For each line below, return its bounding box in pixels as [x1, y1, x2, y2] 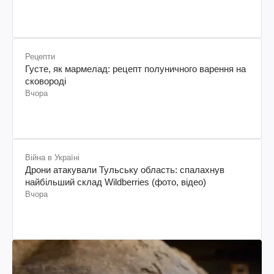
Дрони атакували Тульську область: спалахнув [25, 164, 224, 175]
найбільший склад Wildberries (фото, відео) [25, 176, 206, 187]
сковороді [25, 75, 66, 86]
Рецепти [25, 51, 55, 61]
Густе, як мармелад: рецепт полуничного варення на [25, 63, 246, 74]
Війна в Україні [25, 152, 80, 162]
